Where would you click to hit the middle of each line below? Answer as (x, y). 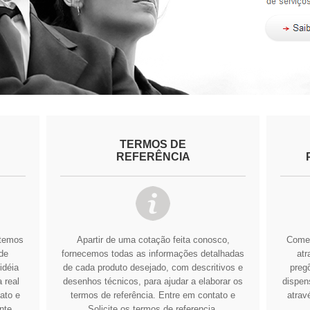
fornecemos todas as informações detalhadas (153, 253)
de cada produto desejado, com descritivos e (153, 267)
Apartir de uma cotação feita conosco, (153, 239)
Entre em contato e (197, 295)
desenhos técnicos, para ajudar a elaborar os (153, 281)
